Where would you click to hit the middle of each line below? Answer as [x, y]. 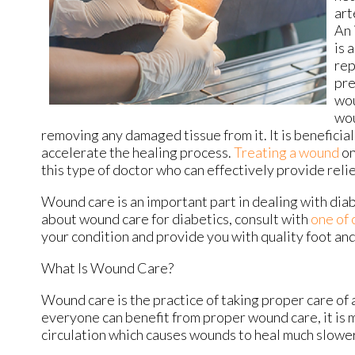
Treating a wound [288, 152]
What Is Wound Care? [107, 267]
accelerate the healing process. [137, 152]
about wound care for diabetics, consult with [176, 218]
